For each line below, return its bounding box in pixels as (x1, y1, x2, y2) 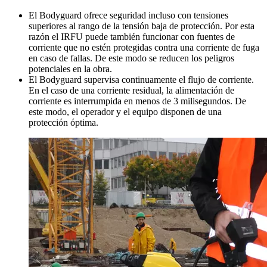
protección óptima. (29, 117, 98, 128)
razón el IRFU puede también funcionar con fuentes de (29, 32, 235, 42)
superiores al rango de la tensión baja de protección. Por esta (29, 21, 254, 32)
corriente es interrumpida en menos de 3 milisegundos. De (29, 96, 246, 107)
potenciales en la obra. (29, 64, 112, 74)
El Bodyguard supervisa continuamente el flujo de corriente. (29, 74, 254, 85)
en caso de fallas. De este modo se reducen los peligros (29, 53, 234, 64)
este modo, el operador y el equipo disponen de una (29, 107, 222, 117)
